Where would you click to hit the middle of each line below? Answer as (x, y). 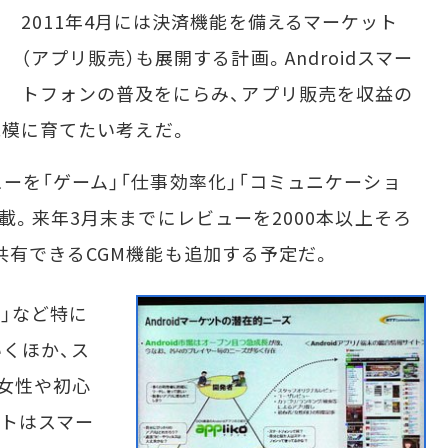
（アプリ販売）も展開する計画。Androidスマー (217, 57)
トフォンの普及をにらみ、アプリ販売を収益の (217, 93)
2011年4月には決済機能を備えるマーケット (209, 21)
